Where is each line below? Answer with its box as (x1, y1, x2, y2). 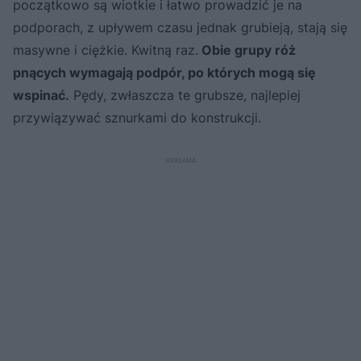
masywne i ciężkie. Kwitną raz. (13, 41, 198, 58)
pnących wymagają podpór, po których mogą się (13, 64, 316, 81)
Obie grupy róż (198, 41, 296, 58)
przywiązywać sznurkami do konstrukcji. (13, 109, 261, 126)
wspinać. (13, 86, 69, 103)
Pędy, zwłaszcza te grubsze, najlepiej (69, 86, 301, 103)
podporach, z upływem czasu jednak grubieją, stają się (13, 19, 347, 35)
